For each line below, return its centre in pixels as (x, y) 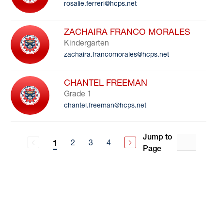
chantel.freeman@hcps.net (105, 105)
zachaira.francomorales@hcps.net (117, 54)
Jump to (157, 137)
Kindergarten (87, 43)
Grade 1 (78, 93)
